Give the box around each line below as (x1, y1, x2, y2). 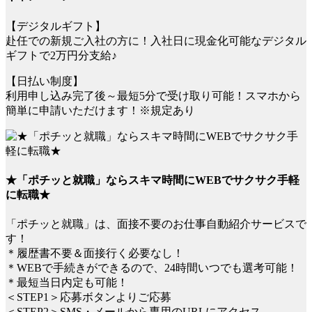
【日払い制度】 (6, 75, 84, 87)
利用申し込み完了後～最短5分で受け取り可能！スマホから (6, 89, 301, 102)
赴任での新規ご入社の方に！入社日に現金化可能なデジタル (6, 34, 306, 47)
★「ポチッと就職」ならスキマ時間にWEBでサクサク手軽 (6, 173, 299, 186)
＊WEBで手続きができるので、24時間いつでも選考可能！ (6, 262, 298, 274)
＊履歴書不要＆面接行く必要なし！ (6, 247, 184, 260)
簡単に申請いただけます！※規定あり (6, 104, 195, 116)
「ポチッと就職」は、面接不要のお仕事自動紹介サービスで (6, 218, 306, 231)
